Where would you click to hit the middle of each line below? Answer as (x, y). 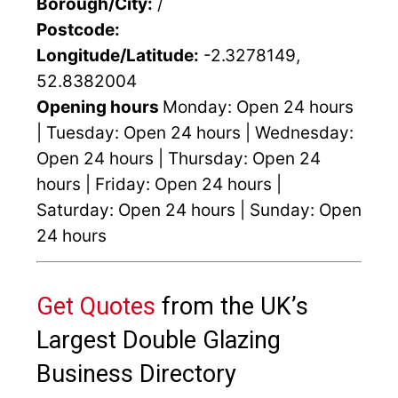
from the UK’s (232, 307)
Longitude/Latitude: (118, 56)
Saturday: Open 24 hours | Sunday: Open (199, 211)
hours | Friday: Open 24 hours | (159, 185)
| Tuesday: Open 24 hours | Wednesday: (195, 133)
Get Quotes (96, 307)
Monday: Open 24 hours (258, 107)
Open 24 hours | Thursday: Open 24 (179, 159)
